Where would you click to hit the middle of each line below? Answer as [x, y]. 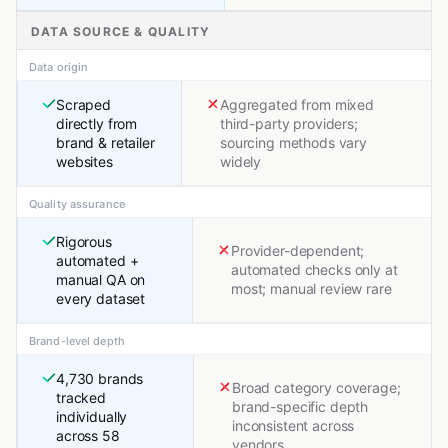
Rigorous [84, 242]
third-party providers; [289, 124]
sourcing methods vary [294, 143]
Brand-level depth [77, 341]
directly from [97, 124]
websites [84, 162]
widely [241, 162]
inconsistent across [293, 426]
